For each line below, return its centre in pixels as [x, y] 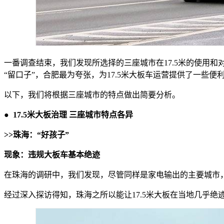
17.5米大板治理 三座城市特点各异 [73, 114]
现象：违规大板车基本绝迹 [52, 154]
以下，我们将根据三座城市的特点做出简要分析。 [92, 94]
